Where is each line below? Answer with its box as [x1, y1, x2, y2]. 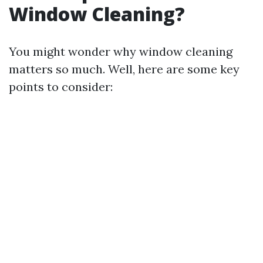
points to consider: [9, 79, 113, 94]
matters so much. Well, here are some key [9, 62, 240, 76]
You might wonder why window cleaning [9, 44, 232, 59]
